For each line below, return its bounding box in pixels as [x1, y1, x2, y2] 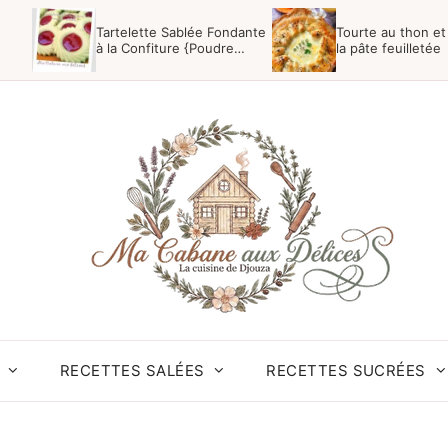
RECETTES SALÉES [59, 361, 205, 380]
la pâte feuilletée [336, 40, 441, 56]
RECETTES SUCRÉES [266, 361, 426, 380]
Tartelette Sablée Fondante [96, 24, 266, 40]
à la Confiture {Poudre [96, 40, 234, 56]
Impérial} [96, 56, 149, 72]
